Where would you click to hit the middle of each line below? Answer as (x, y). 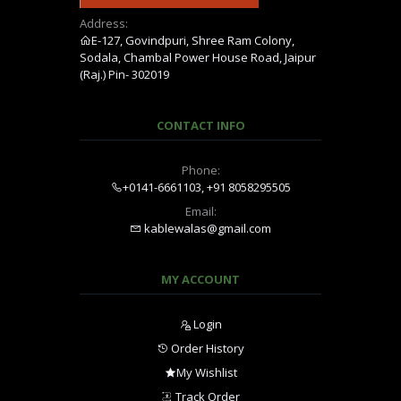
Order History (206, 348)
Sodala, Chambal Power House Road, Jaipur (198, 57)
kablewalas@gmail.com (208, 228)
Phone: (200, 170)
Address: (104, 23)
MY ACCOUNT (200, 279)
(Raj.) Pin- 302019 (125, 74)
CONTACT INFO (200, 125)
